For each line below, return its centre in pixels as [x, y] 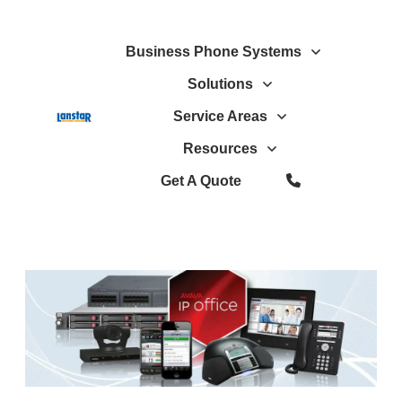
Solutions [220, 84]
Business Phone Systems [213, 52]
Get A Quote [201, 181]
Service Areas [220, 116]
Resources [220, 149]
